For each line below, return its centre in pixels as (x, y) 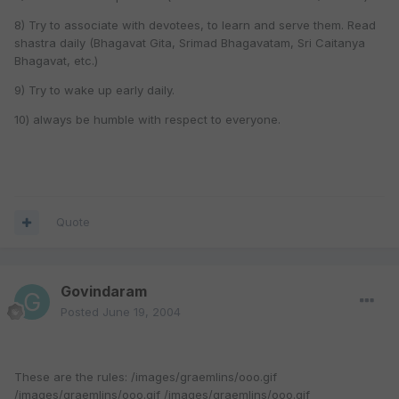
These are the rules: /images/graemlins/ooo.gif (146, 377)
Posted (81, 312)
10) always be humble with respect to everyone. (147, 120)
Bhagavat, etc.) (56, 61)
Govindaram (104, 292)
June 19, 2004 (142, 312)
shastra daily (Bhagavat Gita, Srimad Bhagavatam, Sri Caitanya (190, 43)
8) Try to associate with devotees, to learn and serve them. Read (195, 25)
